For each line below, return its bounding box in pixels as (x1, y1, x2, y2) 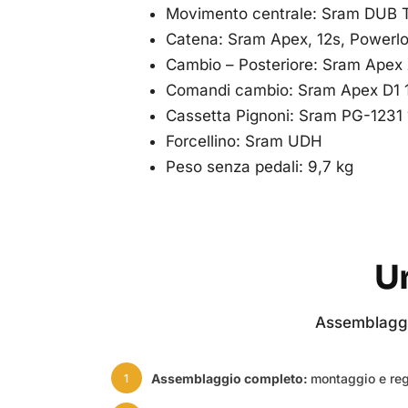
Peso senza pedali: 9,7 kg (165, 158, 353, 177)
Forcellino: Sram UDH (165, 132, 322, 151)
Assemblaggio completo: (150, 370, 311, 386)
